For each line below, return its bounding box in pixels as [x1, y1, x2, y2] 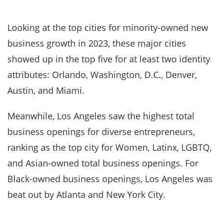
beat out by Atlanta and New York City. [7, 189, 165, 201]
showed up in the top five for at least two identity [7, 53, 210, 65]
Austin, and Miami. [7, 84, 84, 97]
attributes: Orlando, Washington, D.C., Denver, [7, 69, 197, 81]
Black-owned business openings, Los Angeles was [7, 173, 213, 185]
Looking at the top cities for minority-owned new [7, 22, 208, 34]
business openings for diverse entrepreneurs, [7, 126, 195, 138]
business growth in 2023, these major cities [7, 37, 186, 50]
